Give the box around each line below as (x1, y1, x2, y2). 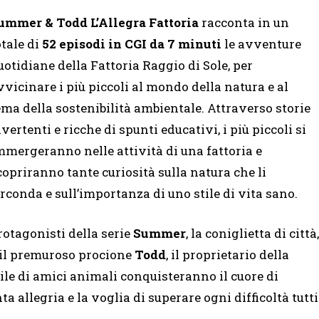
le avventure (221, 36, 301, 53)
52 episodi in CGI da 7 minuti (42, 36, 221, 53)
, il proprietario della (166, 246, 289, 263)
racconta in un (199, 14, 289, 31)
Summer (133, 225, 186, 242)
